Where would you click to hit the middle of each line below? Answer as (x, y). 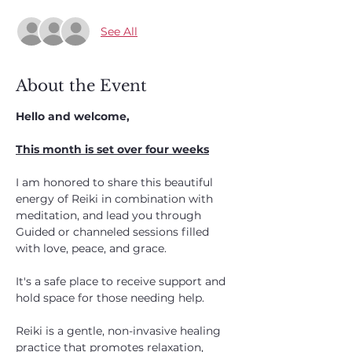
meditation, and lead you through (108, 215)
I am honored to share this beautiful (116, 182)
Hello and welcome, (73, 116)
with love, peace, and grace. (93, 248)
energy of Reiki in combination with (116, 199)
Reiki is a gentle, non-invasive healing (120, 331)
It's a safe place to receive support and (122, 281)
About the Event (81, 86)
